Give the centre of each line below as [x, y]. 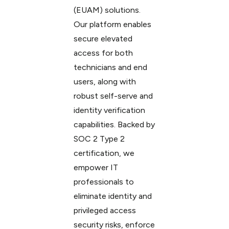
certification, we [104, 153]
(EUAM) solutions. [107, 10]
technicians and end [110, 67]
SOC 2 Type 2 [99, 139]
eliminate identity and [112, 196]
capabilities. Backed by [114, 124]
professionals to [104, 181]
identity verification [109, 110]
